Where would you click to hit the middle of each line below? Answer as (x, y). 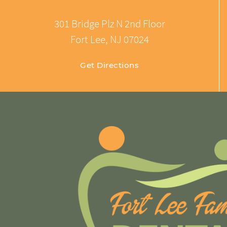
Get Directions (109, 65)
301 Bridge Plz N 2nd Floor (109, 23)
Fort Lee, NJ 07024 (109, 39)
